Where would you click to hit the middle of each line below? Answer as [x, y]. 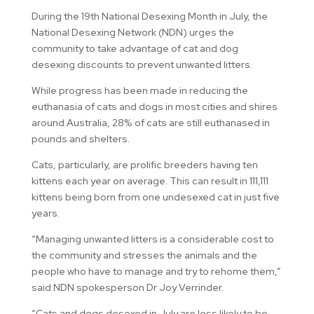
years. [45, 213]
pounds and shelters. [80, 138]
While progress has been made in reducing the [139, 90]
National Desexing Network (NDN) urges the [132, 32]
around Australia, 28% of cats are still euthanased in [150, 122]
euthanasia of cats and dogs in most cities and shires [154, 106]
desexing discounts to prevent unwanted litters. [142, 64]
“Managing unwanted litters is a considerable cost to [152, 239]
